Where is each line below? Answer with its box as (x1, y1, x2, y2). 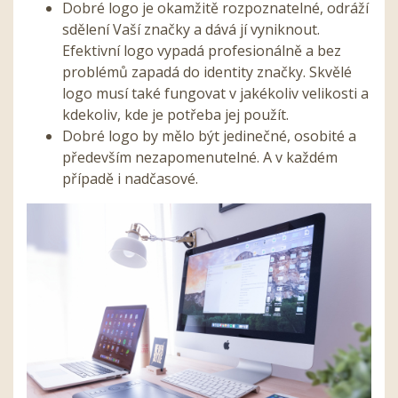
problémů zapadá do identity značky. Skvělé (62, 61, 352, 82)
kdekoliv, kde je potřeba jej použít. (62, 104, 289, 124)
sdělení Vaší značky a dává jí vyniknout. (62, 19, 320, 39)
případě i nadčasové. (62, 168, 198, 188)
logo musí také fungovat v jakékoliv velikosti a (62, 83, 369, 103)
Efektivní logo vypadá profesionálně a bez (62, 40, 341, 60)
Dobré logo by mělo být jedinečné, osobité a (62, 125, 356, 146)
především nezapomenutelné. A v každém (62, 147, 338, 167)
